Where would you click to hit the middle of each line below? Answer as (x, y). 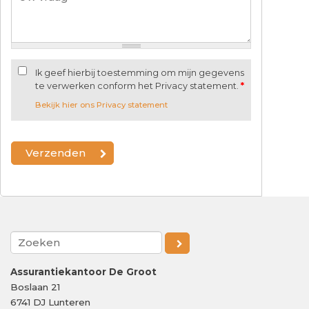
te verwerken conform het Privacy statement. (138, 86)
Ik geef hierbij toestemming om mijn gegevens (140, 72)
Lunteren (69, 302)
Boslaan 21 (35, 287)
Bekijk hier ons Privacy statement (101, 104)
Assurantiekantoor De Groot (83, 271)
